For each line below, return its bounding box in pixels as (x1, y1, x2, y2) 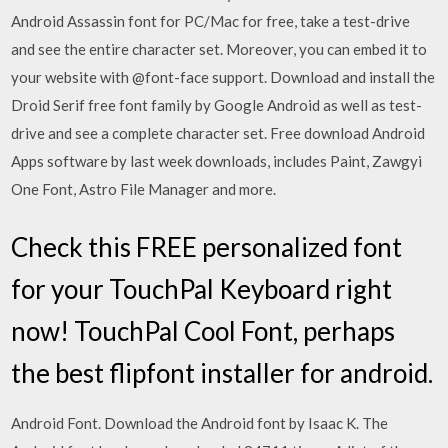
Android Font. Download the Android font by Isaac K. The (11, 413, 389, 432)
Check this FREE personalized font (11, 230, 403, 263)
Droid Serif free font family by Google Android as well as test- (11, 96, 423, 114)
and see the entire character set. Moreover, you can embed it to (11, 40, 428, 58)
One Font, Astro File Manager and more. (11, 180, 277, 198)
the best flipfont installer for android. (11, 356, 434, 389)
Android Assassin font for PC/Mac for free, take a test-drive (11, 12, 411, 30)
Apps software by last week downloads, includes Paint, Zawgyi (11, 152, 423, 170)
